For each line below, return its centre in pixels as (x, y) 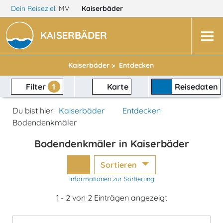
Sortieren (120, 165)
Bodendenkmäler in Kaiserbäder (111, 144)
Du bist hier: (34, 111)
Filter (36, 87)
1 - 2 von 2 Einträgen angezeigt (111, 198)
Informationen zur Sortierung (111, 179)
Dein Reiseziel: (34, 8)
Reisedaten (196, 87)
